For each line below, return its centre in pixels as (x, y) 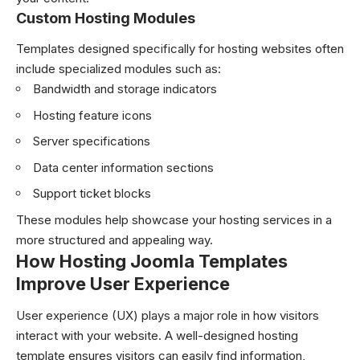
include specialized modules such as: (119, 69)
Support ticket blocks (92, 194)
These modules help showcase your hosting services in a (174, 219)
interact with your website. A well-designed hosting (157, 336)
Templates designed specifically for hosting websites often (180, 49)
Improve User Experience (123, 283)
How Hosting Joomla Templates (152, 261)
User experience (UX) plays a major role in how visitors (168, 316)
